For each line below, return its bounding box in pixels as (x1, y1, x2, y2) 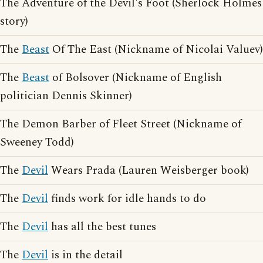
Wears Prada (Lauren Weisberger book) (48, 162, 249, 179)
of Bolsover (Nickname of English (49, 69, 222, 86)
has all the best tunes (48, 218, 156, 235)
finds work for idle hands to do (48, 190, 206, 207)
